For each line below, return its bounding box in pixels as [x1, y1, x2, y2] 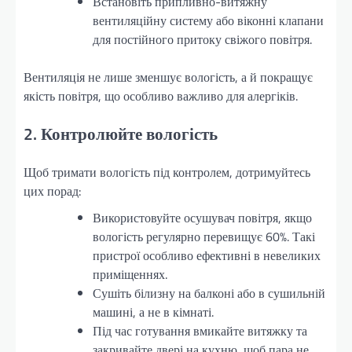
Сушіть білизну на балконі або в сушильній [93, 283, 325, 302]
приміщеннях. [93, 264, 167, 284]
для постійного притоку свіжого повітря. [93, 30, 312, 49]
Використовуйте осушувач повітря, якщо [93, 207, 312, 227]
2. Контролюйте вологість [24, 121, 218, 147]
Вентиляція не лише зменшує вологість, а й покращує [24, 68, 313, 87]
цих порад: [24, 181, 81, 200]
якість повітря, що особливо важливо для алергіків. [24, 86, 298, 106]
